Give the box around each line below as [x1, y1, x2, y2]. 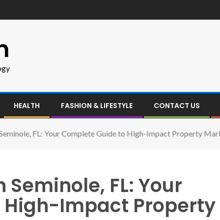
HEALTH [14, 101, 40, 110]
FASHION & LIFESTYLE [61, 101, 133, 110]
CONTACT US [154, 101, 200, 110]
